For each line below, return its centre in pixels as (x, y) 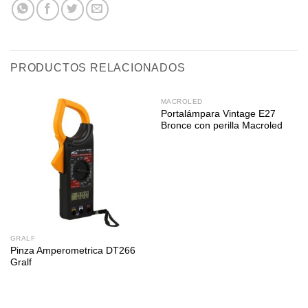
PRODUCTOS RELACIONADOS (98, 68)
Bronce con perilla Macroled (221, 125)
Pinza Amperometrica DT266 (73, 251)
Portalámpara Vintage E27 (218, 113)
